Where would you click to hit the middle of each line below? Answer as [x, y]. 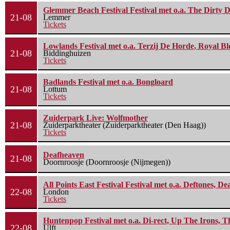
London [56, 192]
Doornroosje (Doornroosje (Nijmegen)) [107, 162]
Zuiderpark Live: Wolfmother [95, 118]
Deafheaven [64, 155]
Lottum [55, 89]
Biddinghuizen [67, 53]
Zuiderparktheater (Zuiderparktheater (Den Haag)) [124, 125]
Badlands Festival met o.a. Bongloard [108, 82]
